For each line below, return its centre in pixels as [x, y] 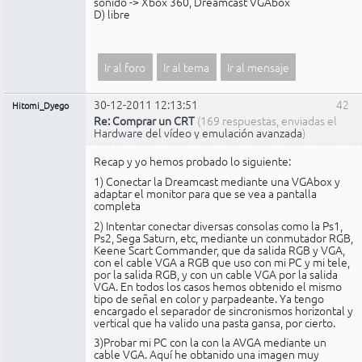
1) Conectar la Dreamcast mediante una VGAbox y [217, 181]
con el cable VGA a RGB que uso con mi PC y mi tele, [222, 261]
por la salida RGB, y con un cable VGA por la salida [216, 274]
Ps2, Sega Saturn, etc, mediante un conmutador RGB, [223, 237]
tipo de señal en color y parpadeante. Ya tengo [209, 298]
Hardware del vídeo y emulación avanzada [198, 133]
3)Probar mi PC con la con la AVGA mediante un [210, 342]
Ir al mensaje [258, 67]
